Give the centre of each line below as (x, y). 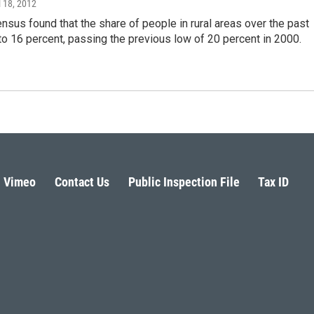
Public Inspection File (184, 182)
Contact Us (82, 182)
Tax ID (274, 182)
